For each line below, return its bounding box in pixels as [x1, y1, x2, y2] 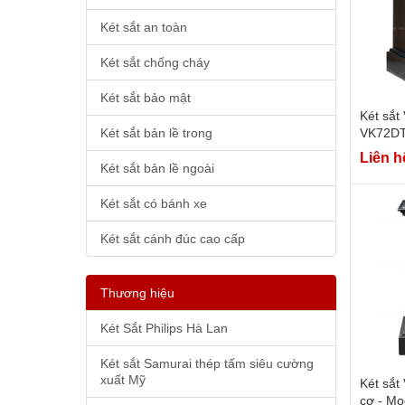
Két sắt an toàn [99, 19, 187, 34]
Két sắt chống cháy [99, 54, 210, 70]
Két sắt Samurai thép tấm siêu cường [99, 355, 314, 371]
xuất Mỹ [99, 372, 146, 387]
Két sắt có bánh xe [99, 195, 207, 211]
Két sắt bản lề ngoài [99, 160, 214, 175]
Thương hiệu [99, 285, 174, 300]
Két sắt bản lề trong [99, 125, 212, 140]
